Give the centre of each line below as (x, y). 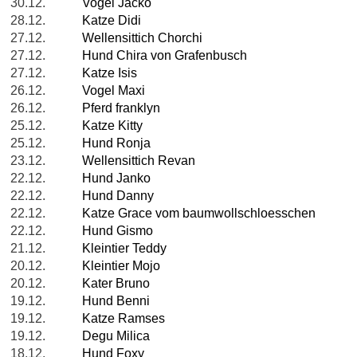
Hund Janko (116, 178)
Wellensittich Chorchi (142, 38)
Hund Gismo (118, 231)
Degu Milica (116, 336)
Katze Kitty (112, 126)
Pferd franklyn (121, 108)
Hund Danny (118, 196)
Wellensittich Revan (139, 161)
